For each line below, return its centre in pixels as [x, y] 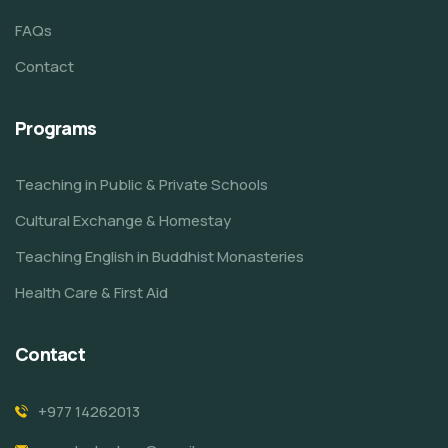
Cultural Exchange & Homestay [123, 221]
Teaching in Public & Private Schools [141, 185]
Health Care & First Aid [91, 293]
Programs [56, 128]
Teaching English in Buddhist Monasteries [159, 257]
